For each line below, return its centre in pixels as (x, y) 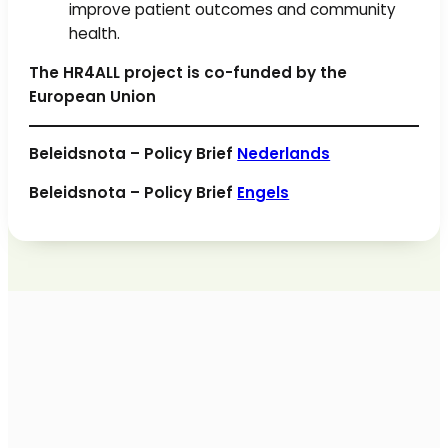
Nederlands (284, 153)
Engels (263, 192)
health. (97, 34)
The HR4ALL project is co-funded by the (188, 73)
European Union (93, 97)
